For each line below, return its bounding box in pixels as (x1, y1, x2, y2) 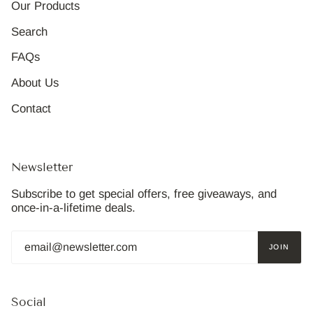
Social (11, 295, 46, 310)
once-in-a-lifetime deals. (11, 201, 136, 214)
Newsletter (11, 159, 73, 175)
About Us (11, 76, 59, 90)
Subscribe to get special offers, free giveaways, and (11, 187, 277, 201)
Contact (11, 101, 51, 115)
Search (11, 24, 48, 38)
